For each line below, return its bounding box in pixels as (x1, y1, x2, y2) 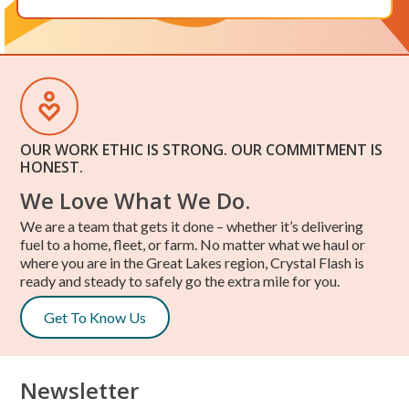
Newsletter (20, 374, 140, 405)
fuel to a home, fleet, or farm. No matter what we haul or (20, 235, 366, 253)
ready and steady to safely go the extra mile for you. (20, 271, 341, 289)
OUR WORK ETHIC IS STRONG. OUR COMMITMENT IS (20, 139, 383, 160)
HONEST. (20, 156, 84, 177)
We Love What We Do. (20, 184, 251, 215)
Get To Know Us (44, 308, 147, 326)
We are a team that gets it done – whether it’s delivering (20, 216, 364, 235)
